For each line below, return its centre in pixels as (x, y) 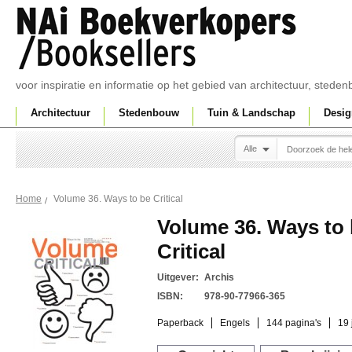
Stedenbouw (149, 113)
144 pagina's (294, 323)
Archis (219, 277)
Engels (235, 323)
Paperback (180, 323)
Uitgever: (178, 277)
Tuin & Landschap (251, 113)
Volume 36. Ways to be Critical (118, 199)
